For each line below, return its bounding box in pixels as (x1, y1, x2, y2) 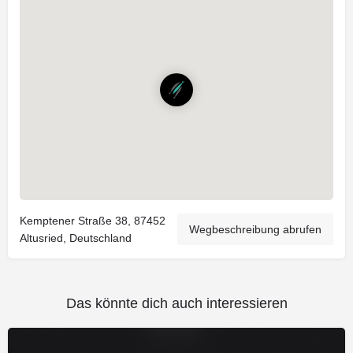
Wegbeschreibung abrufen (189, 222, 321, 236)
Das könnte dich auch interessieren (65, 295, 288, 311)
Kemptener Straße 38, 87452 (20, 214, 165, 227)
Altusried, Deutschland (20, 231, 132, 244)
